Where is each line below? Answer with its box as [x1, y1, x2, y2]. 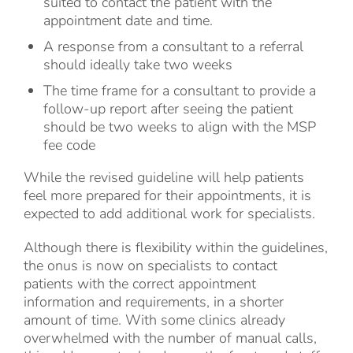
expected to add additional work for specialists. [24, 204, 315, 224]
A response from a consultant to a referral [43, 37, 303, 57]
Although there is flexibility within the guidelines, [24, 238, 328, 258]
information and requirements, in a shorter [24, 292, 284, 312]
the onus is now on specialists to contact [24, 256, 277, 276]
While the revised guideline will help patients [24, 168, 304, 188]
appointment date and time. [43, 11, 213, 31]
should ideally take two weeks [43, 55, 232, 75]
